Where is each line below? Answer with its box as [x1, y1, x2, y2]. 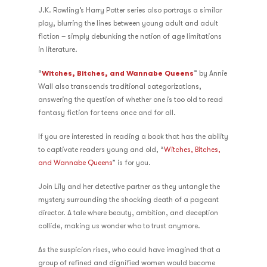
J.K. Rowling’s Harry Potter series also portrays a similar [38, 6, 222, 14]
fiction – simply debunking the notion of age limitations [38, 32, 222, 41]
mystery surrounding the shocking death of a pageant [38, 195, 219, 204]
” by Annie [194, 69, 227, 77]
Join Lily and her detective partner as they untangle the [38, 182, 220, 191]
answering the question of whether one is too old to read [38, 95, 223, 104]
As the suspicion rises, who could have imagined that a [38, 246, 221, 254]
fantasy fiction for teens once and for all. [38, 108, 176, 117]
